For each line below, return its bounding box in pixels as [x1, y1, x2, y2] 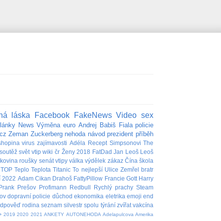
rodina [22, 202, 39, 209]
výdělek [85, 157, 106, 164]
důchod [52, 193, 73, 200]
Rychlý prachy [93, 184, 134, 191]
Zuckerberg [30, 130, 63, 138]
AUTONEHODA [66, 212, 101, 218]
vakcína [133, 202, 154, 209]
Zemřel [120, 166, 140, 173]
